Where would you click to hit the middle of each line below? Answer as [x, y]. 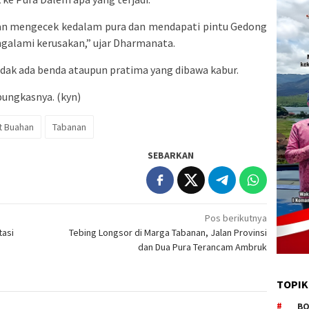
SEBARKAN [171, 156]
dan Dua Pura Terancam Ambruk [203, 247]
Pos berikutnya [236, 218]
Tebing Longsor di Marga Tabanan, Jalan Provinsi [168, 233]
